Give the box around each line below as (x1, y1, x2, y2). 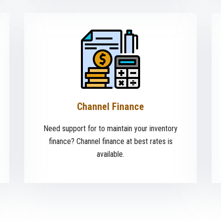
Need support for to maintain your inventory (43, 124, 178, 134)
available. (97, 149, 124, 159)
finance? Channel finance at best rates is (48, 137, 173, 147)
